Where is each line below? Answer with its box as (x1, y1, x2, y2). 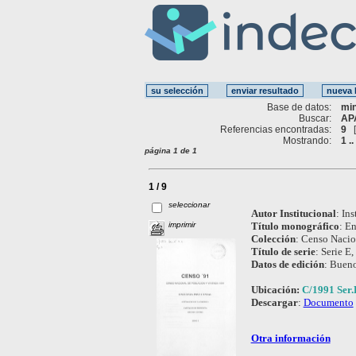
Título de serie (250, 245, 315, 257)
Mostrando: (283, 134, 332, 146)
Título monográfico (250, 219, 339, 232)
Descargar (250, 296, 298, 308)
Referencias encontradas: (220, 123, 332, 135)
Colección (250, 232, 296, 245)
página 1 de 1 (145, 145, 197, 155)
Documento (303, 296, 354, 308)
